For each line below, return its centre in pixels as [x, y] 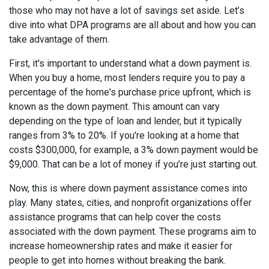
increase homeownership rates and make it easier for [121, 246]
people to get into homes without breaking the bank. [117, 260]
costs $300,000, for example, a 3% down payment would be [134, 150]
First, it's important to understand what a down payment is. [130, 63]
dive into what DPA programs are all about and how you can [132, 25]
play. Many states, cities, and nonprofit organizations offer [130, 202]
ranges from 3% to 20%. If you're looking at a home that [124, 135]
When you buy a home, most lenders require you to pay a [127, 77]
